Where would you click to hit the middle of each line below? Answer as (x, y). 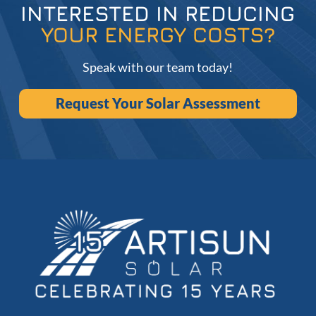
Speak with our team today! (158, 67)
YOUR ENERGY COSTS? (158, 35)
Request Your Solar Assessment (158, 103)
